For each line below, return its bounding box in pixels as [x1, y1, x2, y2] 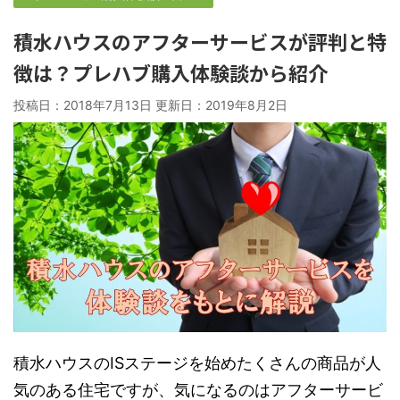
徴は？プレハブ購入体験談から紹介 [13, 58, 328, 87]
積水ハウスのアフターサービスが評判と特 [13, 27, 387, 55]
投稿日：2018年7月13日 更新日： [13, 97, 205, 112]
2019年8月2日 [205, 97, 287, 112]
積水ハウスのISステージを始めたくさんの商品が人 [13, 354, 381, 373]
